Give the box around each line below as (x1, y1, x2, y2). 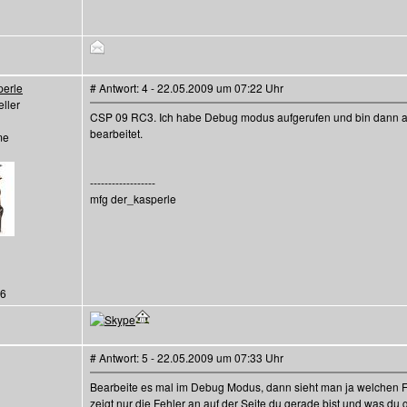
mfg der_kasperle (90, 191, 176, 206)
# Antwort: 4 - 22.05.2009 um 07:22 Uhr (90, 80, 283, 95)
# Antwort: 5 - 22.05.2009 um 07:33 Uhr (90, 350, 283, 365)
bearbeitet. (90, 125, 143, 141)
